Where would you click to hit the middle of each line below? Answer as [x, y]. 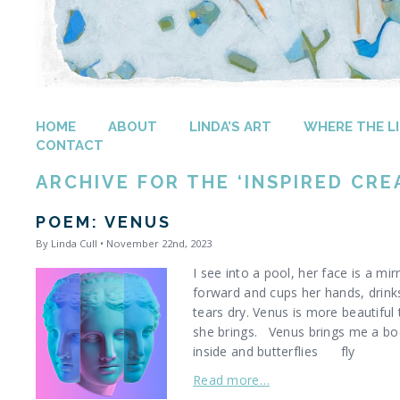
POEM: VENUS [104, 222]
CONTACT [70, 146]
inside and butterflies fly [274, 351]
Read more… [231, 380]
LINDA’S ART [230, 127]
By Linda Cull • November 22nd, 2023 [124, 243]
